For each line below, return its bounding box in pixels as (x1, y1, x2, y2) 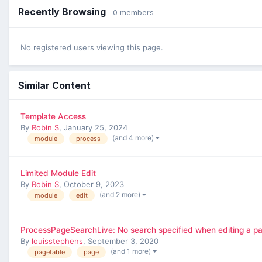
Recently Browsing (18, 6, 113, 18)
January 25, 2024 (64, 123, 127, 133)
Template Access (20, 112, 86, 122)
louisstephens (32, 236, 83, 246)
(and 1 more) (111, 246, 153, 256)
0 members (113, 8, 154, 18)
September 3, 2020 (88, 236, 158, 246)
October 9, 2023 (64, 180, 124, 189)
